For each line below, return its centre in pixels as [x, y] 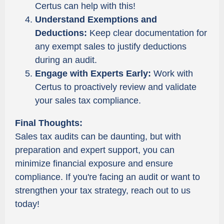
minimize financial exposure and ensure [94, 163]
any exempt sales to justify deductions [111, 46]
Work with [172, 73]
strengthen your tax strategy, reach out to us [103, 190]
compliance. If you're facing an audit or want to [107, 177]
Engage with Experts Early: [93, 73]
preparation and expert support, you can [95, 150]
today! [27, 204]
